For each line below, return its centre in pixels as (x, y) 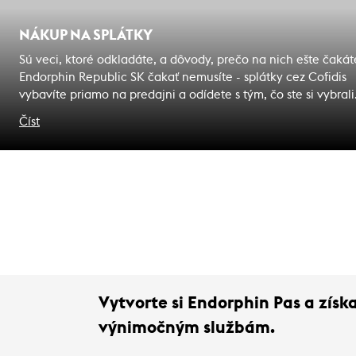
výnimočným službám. (187, 327)
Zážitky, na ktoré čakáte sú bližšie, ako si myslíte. (153, 112)
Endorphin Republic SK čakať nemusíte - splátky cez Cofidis (183, 77)
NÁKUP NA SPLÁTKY (86, 35)
